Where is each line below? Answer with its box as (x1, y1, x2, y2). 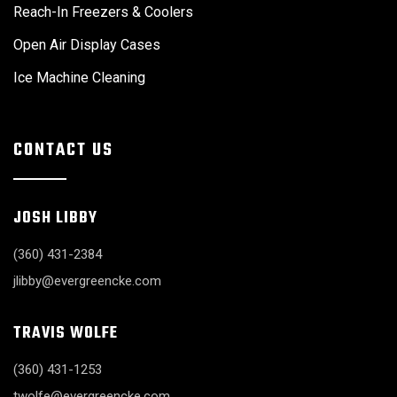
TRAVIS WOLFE (13, 321, 118, 347)
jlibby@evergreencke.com (13, 273, 161, 290)
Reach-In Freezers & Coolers (13, 4, 193, 21)
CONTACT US (13, 136, 113, 165)
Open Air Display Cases (13, 36, 160, 54)
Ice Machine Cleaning (13, 69, 145, 87)
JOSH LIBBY (13, 206, 97, 232)
